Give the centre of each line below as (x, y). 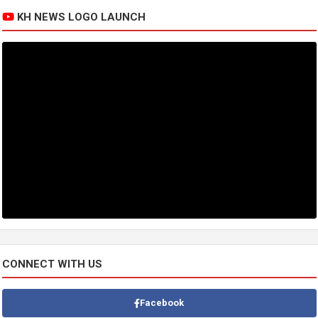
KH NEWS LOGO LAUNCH (79, 17)
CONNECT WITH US (52, 264)
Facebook (162, 303)
